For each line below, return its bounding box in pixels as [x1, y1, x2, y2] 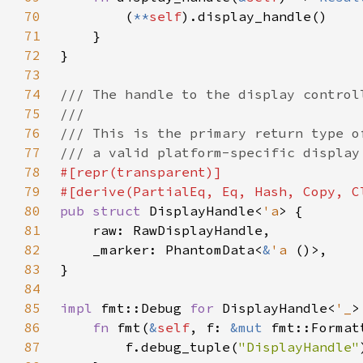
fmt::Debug [100, 300, 190, 316]
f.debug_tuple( [60, 339, 238, 355]
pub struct [60, 203, 149, 219]
